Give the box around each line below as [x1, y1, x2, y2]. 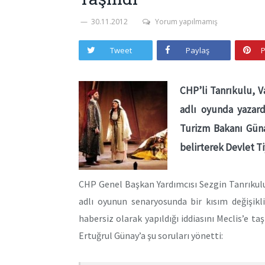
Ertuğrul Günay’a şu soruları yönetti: [79, 229, 223, 241]
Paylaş [186, 45, 209, 56]
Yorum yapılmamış [155, 17, 218, 27]
